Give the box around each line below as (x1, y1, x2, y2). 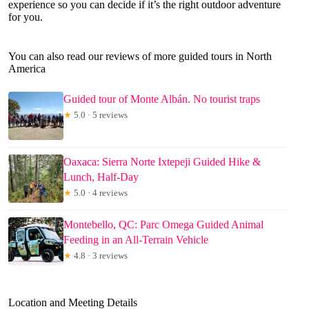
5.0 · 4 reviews (72, 187, 128, 198)
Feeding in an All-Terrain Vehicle (63, 233, 208, 246)
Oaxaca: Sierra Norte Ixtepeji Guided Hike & (63, 155, 261, 168)
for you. (8, 10, 43, 23)
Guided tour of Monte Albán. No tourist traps (63, 92, 260, 105)
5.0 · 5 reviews (72, 109, 128, 120)
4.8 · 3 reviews (72, 250, 128, 261)
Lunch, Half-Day (63, 170, 139, 183)
